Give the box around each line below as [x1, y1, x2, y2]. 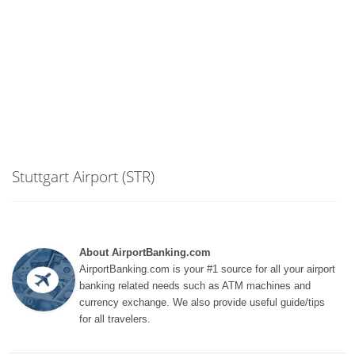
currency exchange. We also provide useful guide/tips [79, 296, 325, 308]
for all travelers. [79, 313, 151, 325]
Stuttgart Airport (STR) [12, 166, 155, 187]
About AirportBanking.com [79, 246, 211, 258]
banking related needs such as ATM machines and [79, 280, 311, 292]
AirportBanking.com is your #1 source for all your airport [79, 263, 335, 275]
